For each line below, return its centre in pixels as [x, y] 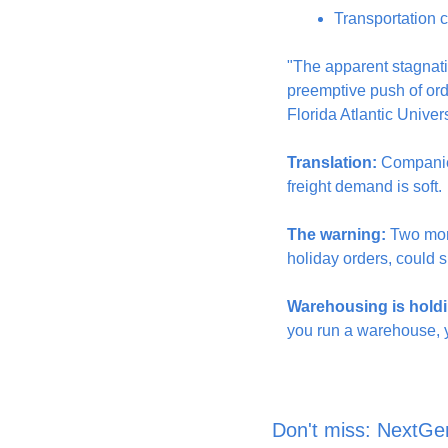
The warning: [336, 234]
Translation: [332, 162]
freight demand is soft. [364, 186]
